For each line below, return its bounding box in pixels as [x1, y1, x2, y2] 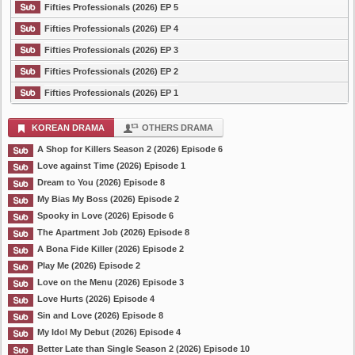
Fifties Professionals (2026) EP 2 [44, 67, 178, 76]
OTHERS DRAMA [142, 123, 213, 132]
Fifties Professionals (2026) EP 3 [44, 45, 178, 55]
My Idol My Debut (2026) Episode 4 [37, 327, 181, 337]
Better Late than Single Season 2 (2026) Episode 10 [37, 344, 250, 353]
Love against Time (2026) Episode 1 [37, 161, 185, 170]
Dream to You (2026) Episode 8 [37, 177, 165, 187]
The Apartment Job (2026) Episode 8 [37, 227, 189, 237]
